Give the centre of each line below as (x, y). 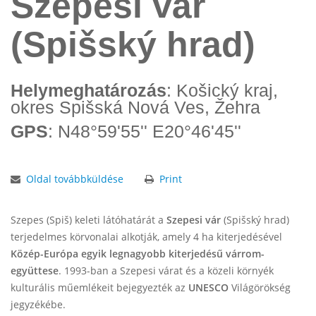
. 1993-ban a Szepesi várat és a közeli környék (166, 271)
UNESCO (208, 287)
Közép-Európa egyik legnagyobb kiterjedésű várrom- (138, 254)
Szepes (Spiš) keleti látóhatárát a (89, 220)
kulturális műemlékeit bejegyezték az (99, 287)
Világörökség (260, 287)
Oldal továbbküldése (75, 179)
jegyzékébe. (38, 304)
